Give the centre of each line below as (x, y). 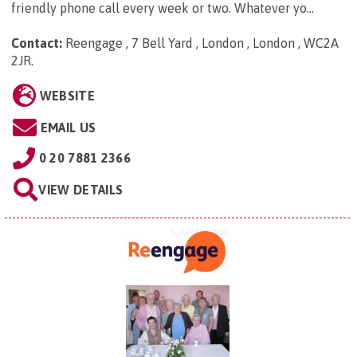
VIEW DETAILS (81, 190)
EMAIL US (68, 128)
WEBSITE (67, 96)
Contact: (37, 43)
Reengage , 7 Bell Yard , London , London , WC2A (202, 43)
